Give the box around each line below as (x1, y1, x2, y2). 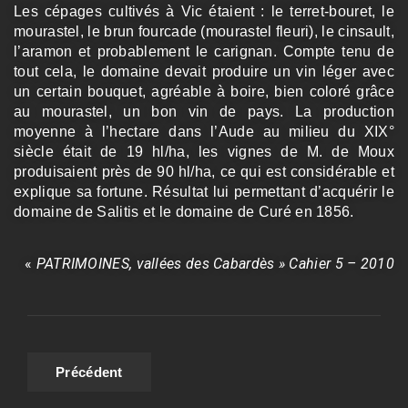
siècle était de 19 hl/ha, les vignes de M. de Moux (14, 143, 394, 159)
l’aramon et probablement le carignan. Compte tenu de (14, 43, 394, 59)
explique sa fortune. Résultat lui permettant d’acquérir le (14, 183, 394, 199)
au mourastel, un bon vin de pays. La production (14, 103, 394, 119)
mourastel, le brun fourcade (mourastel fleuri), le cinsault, (14, 23, 394, 39)
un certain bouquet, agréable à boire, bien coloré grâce (14, 83, 394, 99)
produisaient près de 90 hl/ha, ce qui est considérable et (14, 163, 394, 179)
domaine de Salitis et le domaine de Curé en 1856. (14, 203, 354, 219)
